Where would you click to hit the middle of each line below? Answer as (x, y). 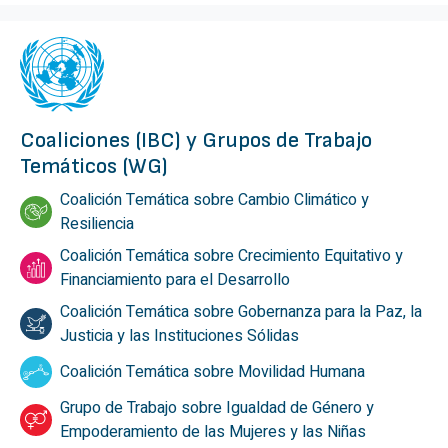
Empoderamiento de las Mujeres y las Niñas (213, 431)
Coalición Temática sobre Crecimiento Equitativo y (231, 255)
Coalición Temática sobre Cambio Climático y (214, 199)
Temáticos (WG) (94, 166)
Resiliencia (97, 223)
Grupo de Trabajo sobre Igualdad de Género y (217, 407)
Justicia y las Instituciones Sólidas (179, 335)
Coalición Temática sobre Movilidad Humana (212, 371)
